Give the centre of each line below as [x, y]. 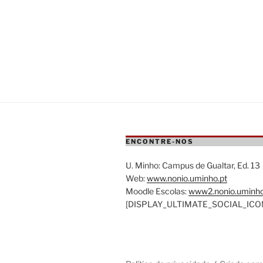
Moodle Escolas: [157, 191]
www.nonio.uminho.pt [187, 178]
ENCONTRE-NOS [160, 141]
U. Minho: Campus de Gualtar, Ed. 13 [193, 165]
